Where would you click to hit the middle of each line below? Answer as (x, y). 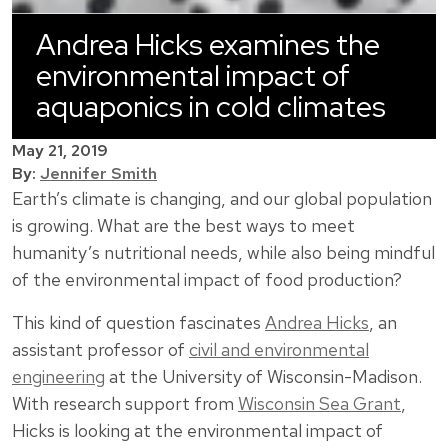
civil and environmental (279, 349)
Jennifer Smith (98, 173)
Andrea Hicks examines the (208, 44)
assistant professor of (100, 349)
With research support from (125, 403)
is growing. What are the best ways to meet (183, 225)
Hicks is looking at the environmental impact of (197, 430)
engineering (58, 376)
